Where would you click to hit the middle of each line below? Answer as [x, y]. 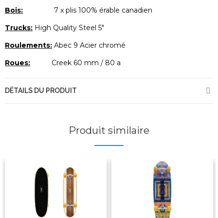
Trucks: [19, 28]
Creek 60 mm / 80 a [76, 63]
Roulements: [28, 45]
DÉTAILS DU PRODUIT [41, 91]
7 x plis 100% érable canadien [89, 10]
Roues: [18, 63]
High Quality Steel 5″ [69, 28]
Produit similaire [109, 131]
